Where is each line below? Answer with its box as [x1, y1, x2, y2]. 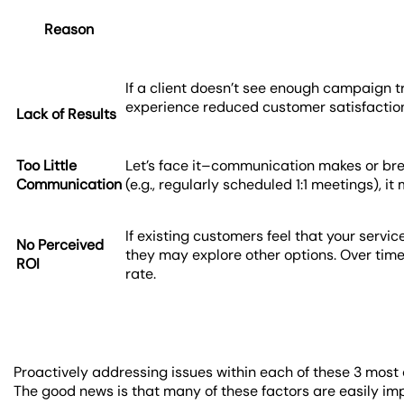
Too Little [16, 156, 78, 176]
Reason [44, 20, 95, 40]
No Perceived [16, 235, 105, 255]
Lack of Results [16, 105, 117, 124]
